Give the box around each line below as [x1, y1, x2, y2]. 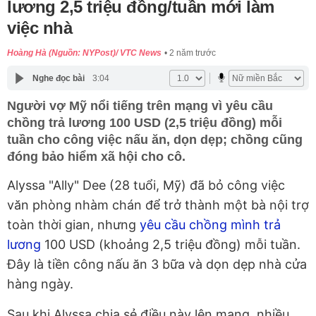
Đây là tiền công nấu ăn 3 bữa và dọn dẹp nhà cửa [7, 257, 307, 272]
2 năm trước [169, 48, 216, 59]
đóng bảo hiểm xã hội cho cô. [7, 150, 186, 164]
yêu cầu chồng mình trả [140, 217, 281, 233]
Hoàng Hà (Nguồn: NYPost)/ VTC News [7, 48, 162, 59]
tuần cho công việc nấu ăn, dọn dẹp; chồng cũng [7, 133, 303, 147]
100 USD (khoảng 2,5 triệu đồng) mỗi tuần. [41, 237, 300, 253]
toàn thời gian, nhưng [7, 217, 140, 233]
